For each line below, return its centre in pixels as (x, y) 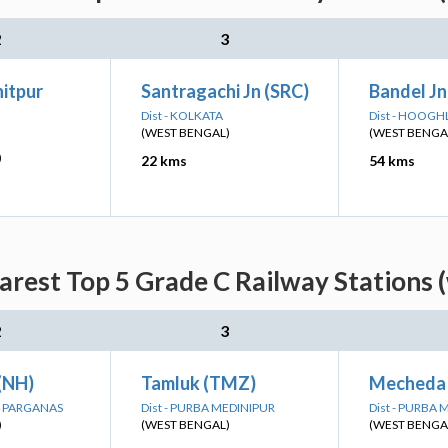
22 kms (164, 160)
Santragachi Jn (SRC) (225, 91)
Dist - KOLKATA (182, 115)
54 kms (392, 160)
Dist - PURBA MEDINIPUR (208, 407)
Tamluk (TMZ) (198, 383)
